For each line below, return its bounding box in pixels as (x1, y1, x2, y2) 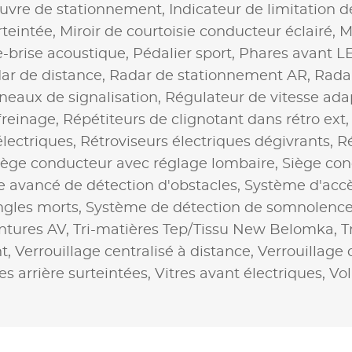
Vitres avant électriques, (155, 266, 329, 281)
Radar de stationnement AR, (109, 68, 314, 83)
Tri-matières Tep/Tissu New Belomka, (73, 222, 341, 237)
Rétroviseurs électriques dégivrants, (80, 134, 337, 149)
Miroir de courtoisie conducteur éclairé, (60, 24, 339, 39)
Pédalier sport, (133, 46, 239, 61)
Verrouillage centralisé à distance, (15, 244, 258, 259)
